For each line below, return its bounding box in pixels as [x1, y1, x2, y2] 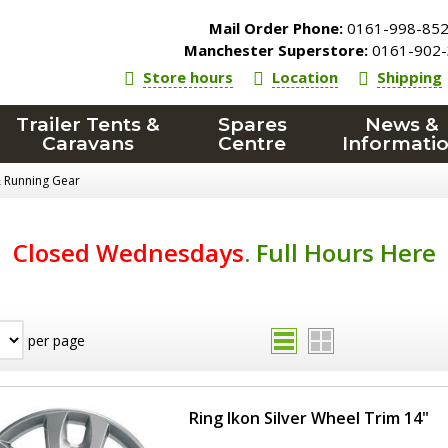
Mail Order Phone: [209, 18, 344, 38]
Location [272, 67, 339, 87]
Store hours [143, 67, 234, 87]
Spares [217, 113, 287, 136]
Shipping [377, 67, 443, 87]
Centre [218, 132, 287, 155]
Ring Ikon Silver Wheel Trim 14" [189, 406, 429, 429]
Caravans [42, 132, 135, 155]
